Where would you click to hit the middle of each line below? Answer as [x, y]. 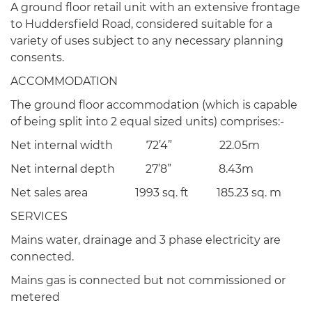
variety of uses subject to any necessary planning [147, 41]
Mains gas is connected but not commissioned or [148, 280]
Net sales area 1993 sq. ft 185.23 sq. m [156, 193]
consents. [37, 57]
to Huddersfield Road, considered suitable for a [141, 24]
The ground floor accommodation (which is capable [154, 105]
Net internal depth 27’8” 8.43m [135, 169]
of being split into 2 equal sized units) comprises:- [147, 122]
